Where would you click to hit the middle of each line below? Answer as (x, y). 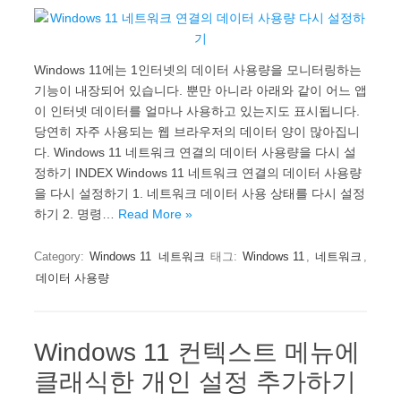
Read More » (155, 213)
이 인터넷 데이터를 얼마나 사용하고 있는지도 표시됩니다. (197, 111)
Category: (61, 256)
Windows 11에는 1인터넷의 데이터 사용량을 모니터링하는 (198, 69)
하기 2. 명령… (76, 213)
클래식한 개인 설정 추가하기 (195, 381)
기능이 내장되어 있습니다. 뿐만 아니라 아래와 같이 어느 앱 (200, 90)
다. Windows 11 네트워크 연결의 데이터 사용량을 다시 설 (195, 152)
